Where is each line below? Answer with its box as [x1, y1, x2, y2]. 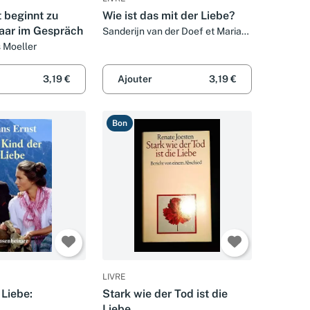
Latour [102, 38, 131, 50]
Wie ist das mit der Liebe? [102, 8, 235, 22]
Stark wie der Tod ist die [102, 287, 228, 301]
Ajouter [118, 73, 152, 85]
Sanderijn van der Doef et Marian [102, 25, 247, 37]
